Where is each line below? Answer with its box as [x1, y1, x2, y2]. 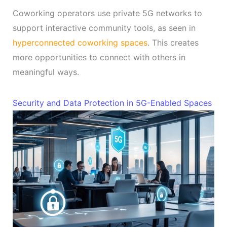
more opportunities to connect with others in [12, 52, 185, 63]
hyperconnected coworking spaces [12, 37, 147, 48]
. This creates [147, 37, 199, 48]
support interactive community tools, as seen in [12, 23, 196, 33]
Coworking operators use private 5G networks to [12, 8, 202, 19]
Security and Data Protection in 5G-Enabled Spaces [12, 98, 212, 108]
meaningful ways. [12, 67, 79, 78]
